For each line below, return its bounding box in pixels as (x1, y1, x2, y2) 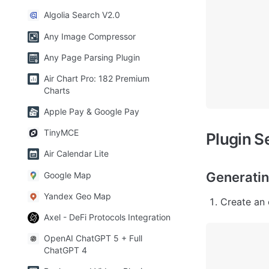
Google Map (44, 169, 91, 180)
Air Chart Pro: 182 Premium (44, 73, 150, 83)
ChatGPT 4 (44, 245, 87, 256)
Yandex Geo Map (44, 190, 111, 201)
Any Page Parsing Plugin (44, 52, 140, 62)
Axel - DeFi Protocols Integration (44, 212, 171, 223)
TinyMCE (44, 127, 79, 138)
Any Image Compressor (44, 31, 136, 41)
